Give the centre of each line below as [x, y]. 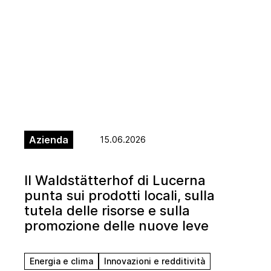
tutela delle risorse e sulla [107, 211]
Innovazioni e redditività [155, 261]
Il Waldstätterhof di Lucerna [115, 181]
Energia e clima [61, 261]
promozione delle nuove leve [116, 226]
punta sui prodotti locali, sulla [119, 196]
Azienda [49, 140]
